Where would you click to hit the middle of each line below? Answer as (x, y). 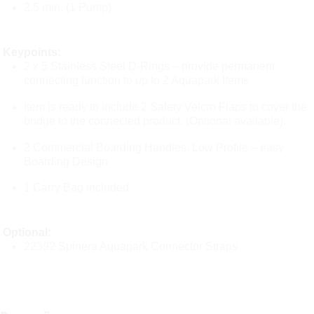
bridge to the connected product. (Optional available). (155, 121)
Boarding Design (66, 161)
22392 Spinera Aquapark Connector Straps (131, 247)
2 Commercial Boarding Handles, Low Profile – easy (154, 147)
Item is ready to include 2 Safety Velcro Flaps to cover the (166, 107)
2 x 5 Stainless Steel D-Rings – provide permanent (150, 67)
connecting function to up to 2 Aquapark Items (137, 81)
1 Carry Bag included (77, 188)
